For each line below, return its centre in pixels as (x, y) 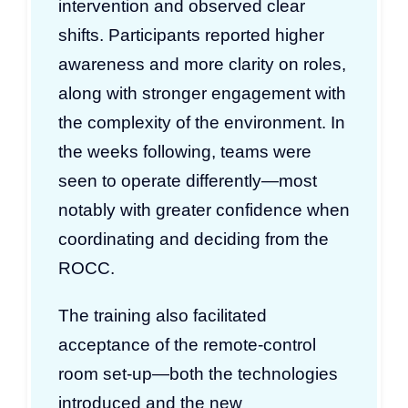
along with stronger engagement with (202, 93)
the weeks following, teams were (185, 151)
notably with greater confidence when (204, 209)
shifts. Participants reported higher (191, 35)
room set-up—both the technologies (198, 373)
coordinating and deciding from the (194, 239)
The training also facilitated (163, 315)
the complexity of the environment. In (202, 122)
